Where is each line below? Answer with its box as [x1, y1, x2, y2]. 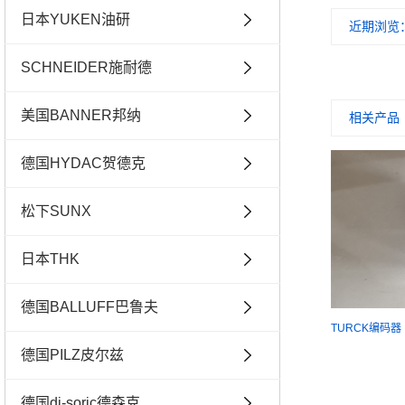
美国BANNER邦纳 [21, 107, 141, 123]
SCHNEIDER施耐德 [21, 59, 152, 75]
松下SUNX [21, 202, 91, 219]
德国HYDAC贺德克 [21, 155, 146, 171]
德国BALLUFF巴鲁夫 [21, 298, 158, 315]
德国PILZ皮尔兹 [21, 346, 124, 363]
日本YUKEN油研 [21, 11, 130, 27]
